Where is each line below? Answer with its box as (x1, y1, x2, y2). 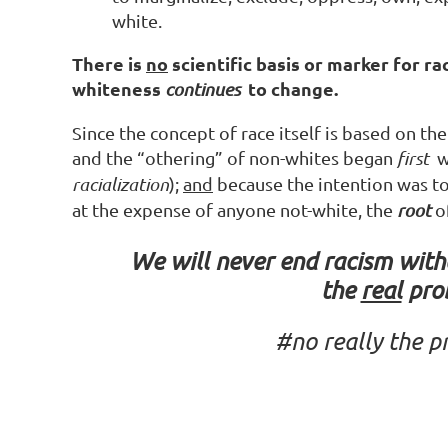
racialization (72, 172, 169, 195)
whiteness (72, 76, 165, 100)
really (322, 326, 382, 356)
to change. (244, 76, 338, 100)
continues (165, 77, 244, 100)
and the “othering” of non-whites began (72, 146, 397, 168)
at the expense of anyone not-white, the (72, 198, 397, 220)
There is (72, 51, 146, 75)
